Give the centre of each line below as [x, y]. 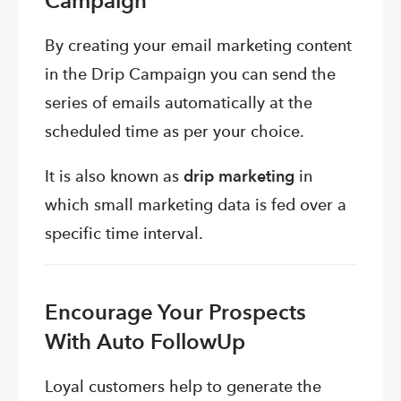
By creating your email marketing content [198, 46]
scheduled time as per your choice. [175, 132]
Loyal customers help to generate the [183, 387]
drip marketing [239, 176]
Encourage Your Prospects [175, 312]
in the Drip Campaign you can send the [190, 74]
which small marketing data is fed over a [196, 205]
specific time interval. [124, 234]
